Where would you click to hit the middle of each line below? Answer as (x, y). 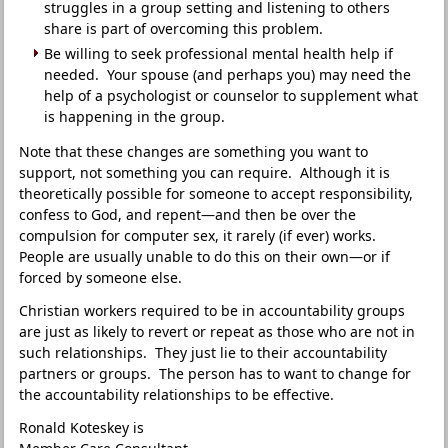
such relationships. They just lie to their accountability (203, 352)
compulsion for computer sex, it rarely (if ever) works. (200, 235)
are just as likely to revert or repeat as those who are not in (217, 331)
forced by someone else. (101, 277)
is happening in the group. (135, 116)
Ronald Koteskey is (82, 427)
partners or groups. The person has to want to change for (215, 373)
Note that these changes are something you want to (194, 151)
